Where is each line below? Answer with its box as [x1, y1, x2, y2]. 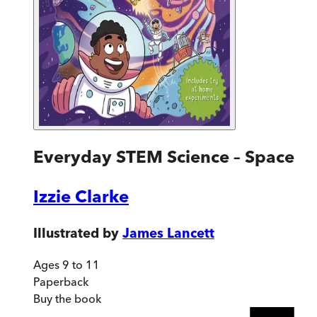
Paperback [33, 275, 88, 289]
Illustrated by [33, 224, 119, 241]
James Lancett [122, 224, 214, 241]
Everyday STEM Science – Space [33, 146, 294, 167]
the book [52, 292, 101, 306]
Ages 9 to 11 [33, 258, 100, 272]
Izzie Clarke [33, 185, 129, 207]
